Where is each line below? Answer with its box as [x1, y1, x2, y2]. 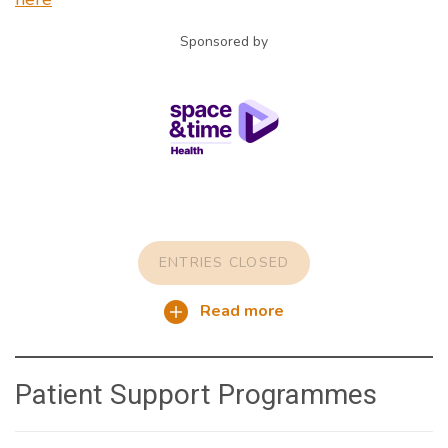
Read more [195, 300, 285, 323]
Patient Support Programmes [15, 378, 377, 412]
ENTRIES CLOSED [158, 253, 290, 273]
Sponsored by [180, 32, 268, 52]
